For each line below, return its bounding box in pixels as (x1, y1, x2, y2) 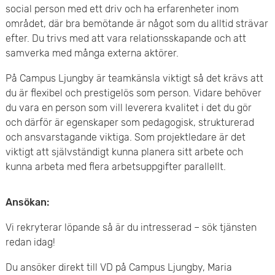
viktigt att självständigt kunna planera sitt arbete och (5, 146, 243, 158)
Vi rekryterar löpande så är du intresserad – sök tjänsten (5, 222, 257, 233)
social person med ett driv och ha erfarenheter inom (5, 3, 239, 15)
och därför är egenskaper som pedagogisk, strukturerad (5, 117, 254, 128)
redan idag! (5, 236, 55, 248)
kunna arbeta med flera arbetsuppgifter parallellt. (5, 161, 226, 172)
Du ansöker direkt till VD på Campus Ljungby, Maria (5, 261, 232, 273)
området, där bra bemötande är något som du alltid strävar (5, 18, 268, 29)
